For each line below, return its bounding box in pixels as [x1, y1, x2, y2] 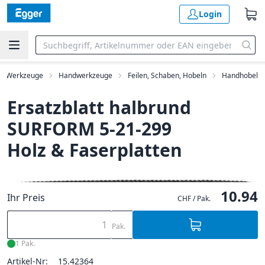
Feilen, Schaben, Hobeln [128, 70, 206, 80]
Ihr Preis [7, 191, 45, 204]
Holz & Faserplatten [7, 138, 182, 162]
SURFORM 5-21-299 [7, 117, 172, 141]
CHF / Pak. [177, 193, 211, 203]
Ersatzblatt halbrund [7, 95, 191, 119]
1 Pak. [15, 238, 35, 248]
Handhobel [222, 70, 258, 80]
